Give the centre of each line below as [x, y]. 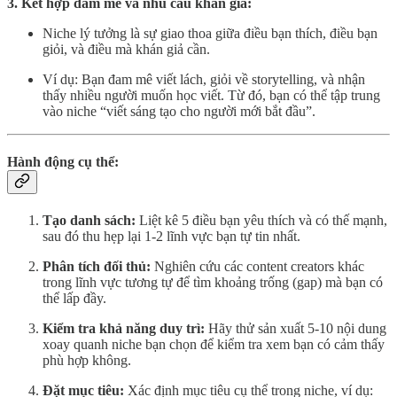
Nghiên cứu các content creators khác [257, 267]
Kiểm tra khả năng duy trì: [124, 329]
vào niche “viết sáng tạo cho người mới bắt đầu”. [179, 111]
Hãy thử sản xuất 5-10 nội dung [296, 329]
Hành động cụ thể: [63, 161]
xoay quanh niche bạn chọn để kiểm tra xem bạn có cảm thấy [214, 345]
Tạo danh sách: [89, 221]
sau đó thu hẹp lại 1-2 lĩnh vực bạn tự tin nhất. [171, 237]
